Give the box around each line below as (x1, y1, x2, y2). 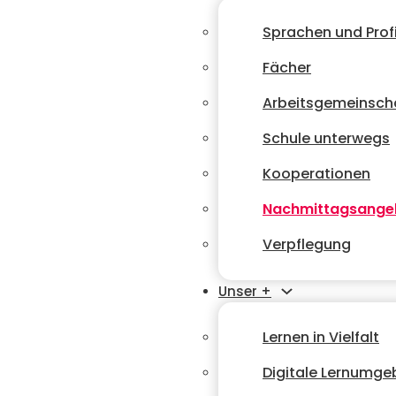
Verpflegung (263, 234, 351, 255)
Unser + (218, 282, 271, 301)
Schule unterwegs (263, 128, 390, 148)
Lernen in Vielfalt (263, 327, 379, 347)
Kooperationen (263, 164, 370, 184)
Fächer (263, 57, 311, 78)
